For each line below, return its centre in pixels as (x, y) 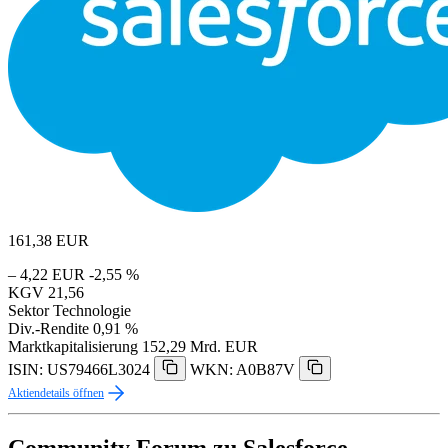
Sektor (28, 311)
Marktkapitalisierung (73, 347)
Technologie (92, 311)
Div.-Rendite (48, 329)
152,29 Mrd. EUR (200, 347)
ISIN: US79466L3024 (79, 370)
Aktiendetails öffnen (56, 393)
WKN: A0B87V (242, 370)
